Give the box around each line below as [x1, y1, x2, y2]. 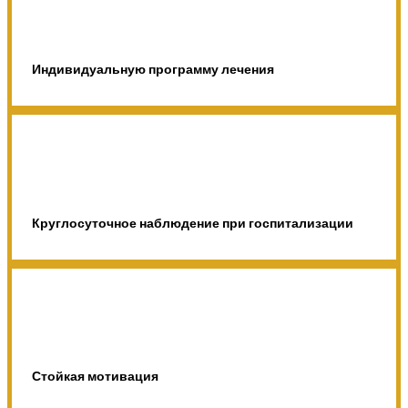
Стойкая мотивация [31, 366, 158, 385]
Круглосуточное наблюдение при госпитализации [31, 213, 353, 232]
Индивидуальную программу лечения [31, 60, 274, 79]
